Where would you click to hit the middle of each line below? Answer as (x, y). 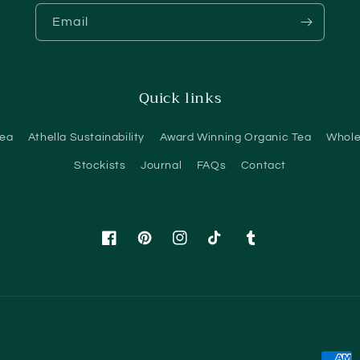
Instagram (200, 246)
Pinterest (162, 246)
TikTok (225, 246)
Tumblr (262, 246)
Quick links (180, 98)
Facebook (129, 246)
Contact (264, 166)
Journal (161, 166)
